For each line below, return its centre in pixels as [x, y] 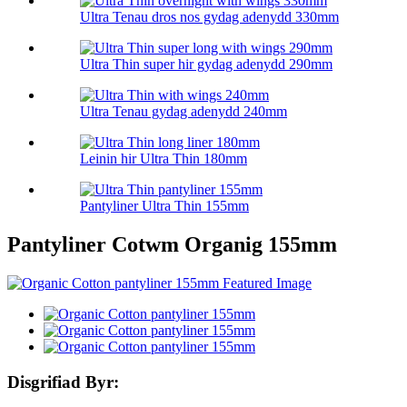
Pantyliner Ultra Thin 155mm [164, 206]
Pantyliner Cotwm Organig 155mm [172, 245]
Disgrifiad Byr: [63, 382]
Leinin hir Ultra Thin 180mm [164, 159]
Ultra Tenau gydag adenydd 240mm [184, 112]
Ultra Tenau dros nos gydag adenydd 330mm [209, 17]
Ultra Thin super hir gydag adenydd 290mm [206, 65]
